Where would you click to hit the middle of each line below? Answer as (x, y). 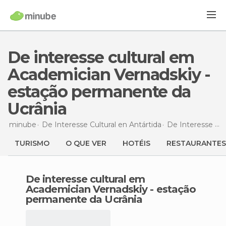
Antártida (145, 124)
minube (23, 124)
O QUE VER (86, 143)
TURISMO (32, 143)
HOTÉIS (136, 143)
